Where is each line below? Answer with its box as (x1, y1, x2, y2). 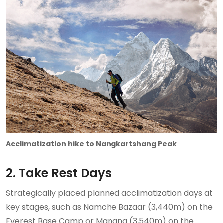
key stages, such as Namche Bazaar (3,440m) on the (6, 201, 213, 213)
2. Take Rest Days (6, 164, 111, 181)
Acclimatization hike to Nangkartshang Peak (6, 138, 177, 149)
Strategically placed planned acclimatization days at (6, 187, 213, 199)
